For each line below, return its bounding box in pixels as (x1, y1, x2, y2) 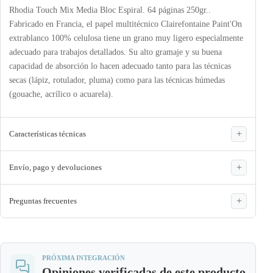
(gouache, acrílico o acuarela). (9, 89, 113, 99)
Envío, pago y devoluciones (9, 162, 102, 172)
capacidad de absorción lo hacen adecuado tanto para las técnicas (9, 61, 231, 71)
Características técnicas (9, 129, 86, 138)
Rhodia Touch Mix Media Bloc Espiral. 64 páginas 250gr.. (9, 5, 211, 15)
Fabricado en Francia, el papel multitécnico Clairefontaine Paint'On (9, 19, 242, 29)
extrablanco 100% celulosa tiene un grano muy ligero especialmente (9, 33, 243, 43)
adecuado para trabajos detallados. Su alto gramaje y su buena (9, 47, 222, 57)
